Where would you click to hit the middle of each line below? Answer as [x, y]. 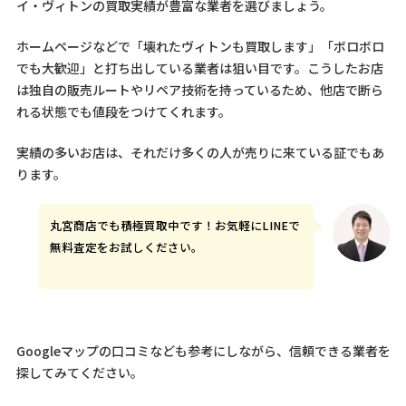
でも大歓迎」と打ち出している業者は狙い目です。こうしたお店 [199, 68]
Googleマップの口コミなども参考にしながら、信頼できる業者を [203, 350]
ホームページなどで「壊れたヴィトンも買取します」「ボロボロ [200, 46]
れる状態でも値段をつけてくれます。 [123, 111]
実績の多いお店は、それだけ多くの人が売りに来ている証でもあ [200, 152]
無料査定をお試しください [121, 247]
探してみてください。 [79, 372]
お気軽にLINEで [258, 226]
